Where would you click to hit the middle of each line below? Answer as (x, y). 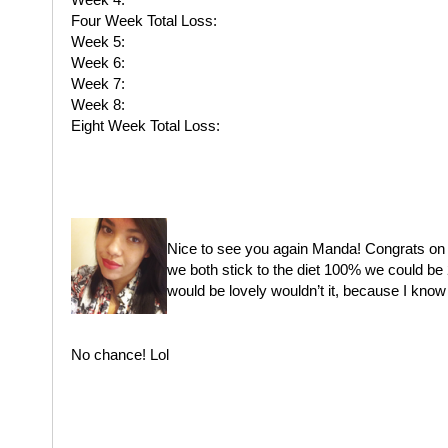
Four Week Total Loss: (143, 20)
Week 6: (97, 62)
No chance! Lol (121, 354)
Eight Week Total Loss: (145, 125)
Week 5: (97, 41)
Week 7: (97, 83)
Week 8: (97, 104)
